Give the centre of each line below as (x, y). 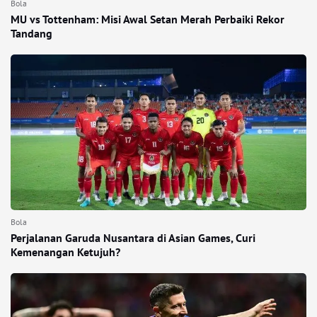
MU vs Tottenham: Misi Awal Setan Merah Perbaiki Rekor (148, 19)
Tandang (31, 33)
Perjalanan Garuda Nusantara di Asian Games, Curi (133, 238)
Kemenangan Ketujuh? (65, 252)
